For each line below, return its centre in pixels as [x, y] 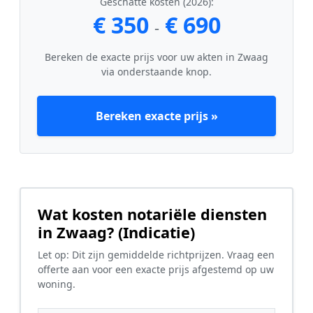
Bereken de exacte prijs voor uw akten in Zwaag [156, 57]
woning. [57, 284]
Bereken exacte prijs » [156, 116]
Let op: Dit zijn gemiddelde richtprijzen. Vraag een [156, 254]
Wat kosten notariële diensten [152, 214]
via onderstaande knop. [156, 71]
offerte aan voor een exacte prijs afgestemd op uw [156, 269]
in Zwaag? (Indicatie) [116, 232]
